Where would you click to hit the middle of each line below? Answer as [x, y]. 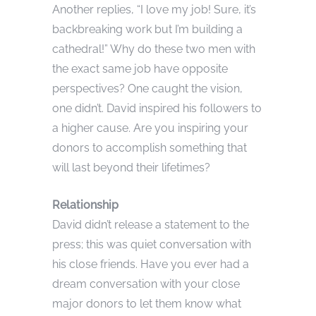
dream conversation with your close [146, 284]
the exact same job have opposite [140, 69]
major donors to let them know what [147, 304]
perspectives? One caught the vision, [147, 89]
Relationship [85, 205]
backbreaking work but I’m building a [147, 30]
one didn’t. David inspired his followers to [157, 109]
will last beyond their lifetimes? [131, 168]
